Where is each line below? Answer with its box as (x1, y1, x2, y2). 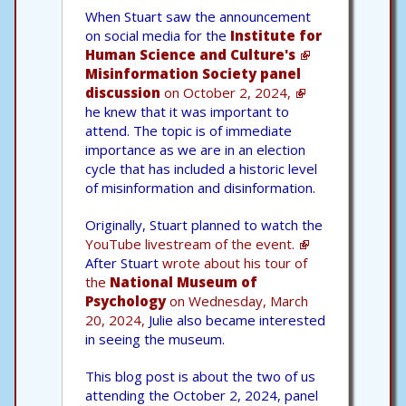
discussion (85, 82, 160, 101)
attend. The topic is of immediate (85, 121, 292, 140)
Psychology (85, 291, 166, 310)
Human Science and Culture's (85, 44, 295, 63)
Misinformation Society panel (85, 63, 301, 82)
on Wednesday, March (166, 291, 308, 310)
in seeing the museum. (85, 329, 225, 348)
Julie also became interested (145, 310, 325, 329)
